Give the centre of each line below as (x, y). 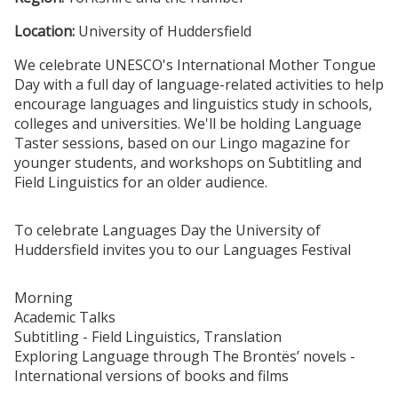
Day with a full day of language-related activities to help (199, 85)
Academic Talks (65, 318)
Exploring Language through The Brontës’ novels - (185, 357)
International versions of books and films (151, 376)
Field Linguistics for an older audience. (141, 183)
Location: (46, 32)
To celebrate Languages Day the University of (167, 231)
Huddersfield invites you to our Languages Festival (183, 250)
